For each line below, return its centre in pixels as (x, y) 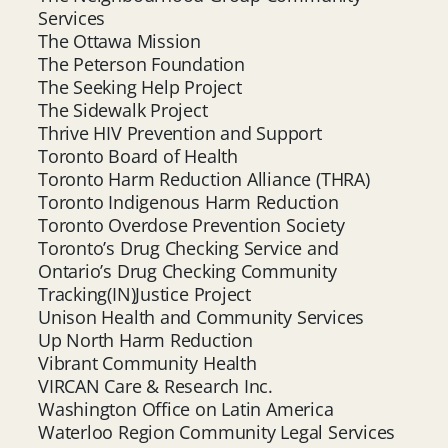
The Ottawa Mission (120, 40)
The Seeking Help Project (140, 86)
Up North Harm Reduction (148, 339)
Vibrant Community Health (147, 362)
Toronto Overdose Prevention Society (191, 224)
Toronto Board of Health (138, 155)
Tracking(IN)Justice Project (145, 293)
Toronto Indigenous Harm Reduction (188, 201)
